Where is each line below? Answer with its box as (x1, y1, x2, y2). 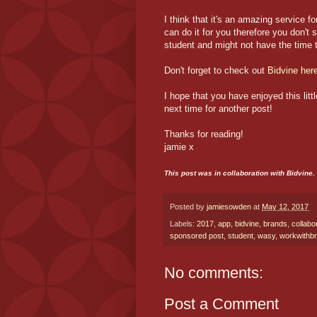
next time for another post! (164, 103, 272, 114)
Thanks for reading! (164, 128, 243, 139)
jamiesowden (207, 202, 251, 211)
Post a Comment (164, 295, 279, 313)
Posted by (170, 202, 207, 211)
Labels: (170, 219, 197, 229)
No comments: (164, 264, 263, 282)
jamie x (164, 141, 194, 152)
